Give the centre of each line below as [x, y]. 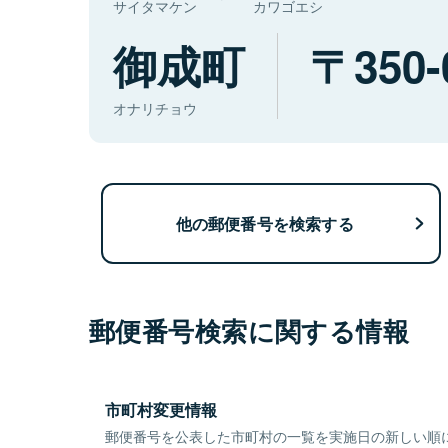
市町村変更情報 [161, 410]
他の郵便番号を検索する [264, 223]
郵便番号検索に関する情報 [249, 331]
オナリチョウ [155, 108]
